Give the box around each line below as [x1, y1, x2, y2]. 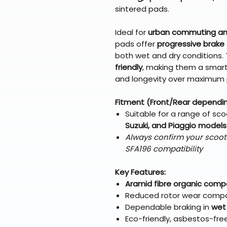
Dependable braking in [125, 202, 211, 213]
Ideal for [115, 27, 148, 38]
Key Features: [115, 167, 166, 178]
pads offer [115, 39, 157, 50]
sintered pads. [115, 4, 169, 15]
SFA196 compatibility [125, 143, 203, 155]
